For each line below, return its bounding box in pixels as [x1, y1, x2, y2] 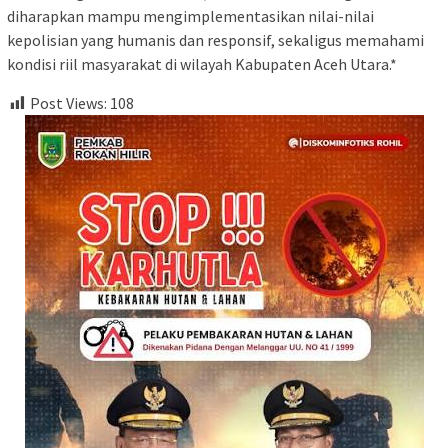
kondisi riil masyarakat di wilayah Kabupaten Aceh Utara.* [7, 53, 397, 74]
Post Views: [30, 92, 107, 113]
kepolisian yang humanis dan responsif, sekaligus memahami [7, 29, 424, 50]
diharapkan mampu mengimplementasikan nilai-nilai [7, 5, 374, 26]
